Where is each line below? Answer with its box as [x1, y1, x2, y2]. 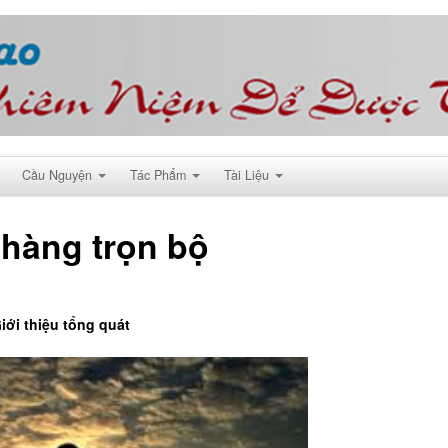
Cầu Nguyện [22, 165, 92, 184]
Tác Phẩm [130, 165, 186, 184]
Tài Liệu [224, 165, 269, 184]
